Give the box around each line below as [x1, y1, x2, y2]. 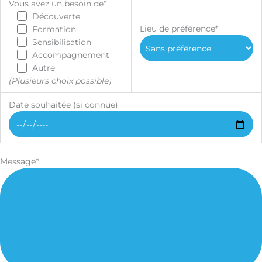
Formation [32, 24, 77, 34]
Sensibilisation [32, 37, 92, 47]
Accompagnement [32, 50, 110, 60]
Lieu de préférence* [139, 23, 218, 33]
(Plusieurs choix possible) [8, 75, 112, 85]
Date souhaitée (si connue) [8, 99, 118, 109]
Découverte [32, 11, 81, 21]
